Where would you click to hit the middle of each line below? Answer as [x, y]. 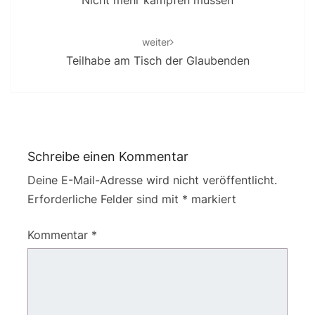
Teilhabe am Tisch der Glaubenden [157, 61]
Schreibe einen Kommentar [108, 157]
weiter [156, 42]
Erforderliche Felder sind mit [105, 199]
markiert [212, 199]
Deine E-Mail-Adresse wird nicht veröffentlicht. [152, 180]
